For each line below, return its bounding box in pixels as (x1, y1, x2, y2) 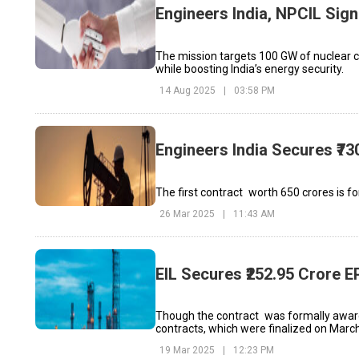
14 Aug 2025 (159, 84, 216, 96)
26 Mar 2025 (159, 208, 215, 220)
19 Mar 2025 (159, 345, 215, 357)
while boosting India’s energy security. (155, 62, 344, 75)
